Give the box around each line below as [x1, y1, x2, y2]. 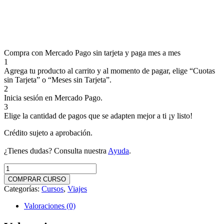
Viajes [67, 184, 87, 193]
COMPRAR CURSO [8, 175, 66, 183]
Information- [3, 171, 43, 180]
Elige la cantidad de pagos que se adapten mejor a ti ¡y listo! [4, 111, 192, 120]
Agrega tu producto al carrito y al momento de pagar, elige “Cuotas [4, 66, 215, 75]
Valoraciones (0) [24, 201, 75, 210]
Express [3, 189, 28, 198]
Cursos [41, 184, 63, 193]
